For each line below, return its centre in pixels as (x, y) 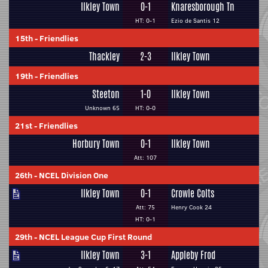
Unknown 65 (102, 108)
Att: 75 (145, 207)
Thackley (104, 57)
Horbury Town (96, 144)
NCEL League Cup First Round (95, 237)
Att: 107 (145, 158)
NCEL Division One (74, 175)
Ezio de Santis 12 (195, 21)
